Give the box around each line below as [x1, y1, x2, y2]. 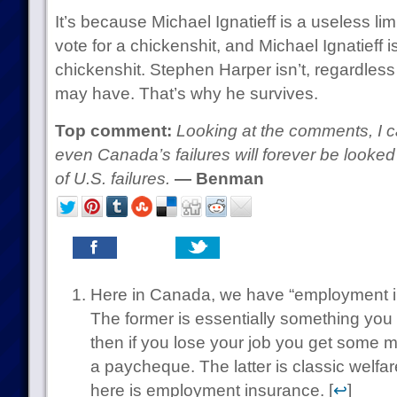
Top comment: [54, 121, 172, 140]
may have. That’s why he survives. [54, 84, 318, 103]
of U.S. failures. [54, 169, 170, 188]
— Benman [174, 169, 264, 188]
